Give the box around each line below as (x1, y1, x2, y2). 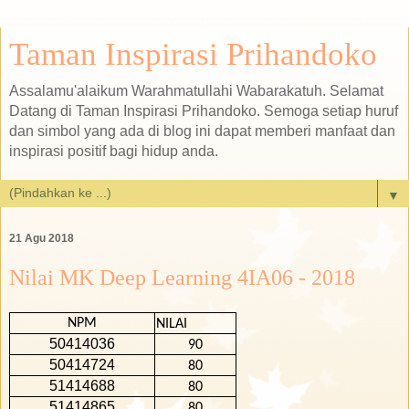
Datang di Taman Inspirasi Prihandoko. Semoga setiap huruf (9, 103, 398, 119)
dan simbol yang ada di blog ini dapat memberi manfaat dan (9, 123, 395, 139)
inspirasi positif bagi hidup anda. (9, 143, 218, 159)
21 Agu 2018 (9, 232, 74, 246)
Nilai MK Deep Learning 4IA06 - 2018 (9, 265, 355, 290)
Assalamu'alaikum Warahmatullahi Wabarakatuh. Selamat (9, 83, 383, 99)
